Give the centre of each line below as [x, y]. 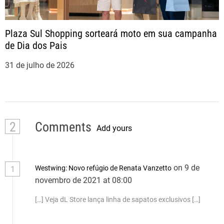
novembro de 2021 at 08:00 [84, 180]
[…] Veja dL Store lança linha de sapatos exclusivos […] [118, 199]
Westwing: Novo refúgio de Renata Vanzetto [103, 168]
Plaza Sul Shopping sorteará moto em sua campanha [111, 33]
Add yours [114, 128]
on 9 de [186, 168]
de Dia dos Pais [36, 45]
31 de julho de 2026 [40, 65]
